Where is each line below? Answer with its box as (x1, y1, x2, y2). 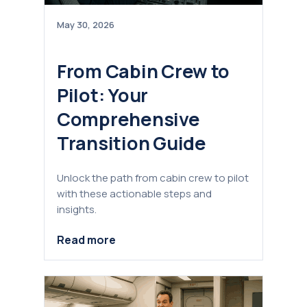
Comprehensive (57, 106, 200, 132)
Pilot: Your (57, 82, 149, 108)
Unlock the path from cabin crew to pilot (57, 170, 249, 185)
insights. (57, 201, 97, 217)
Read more (57, 232, 116, 248)
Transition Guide (57, 130, 206, 156)
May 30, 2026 (57, 19, 114, 32)
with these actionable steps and (57, 186, 212, 201)
